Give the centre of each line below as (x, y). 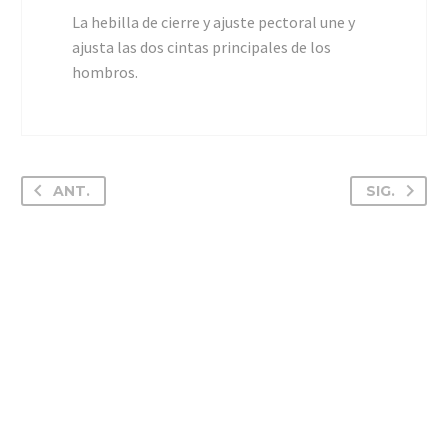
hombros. (105, 71)
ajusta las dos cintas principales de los (201, 46)
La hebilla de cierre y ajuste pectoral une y (213, 21)
